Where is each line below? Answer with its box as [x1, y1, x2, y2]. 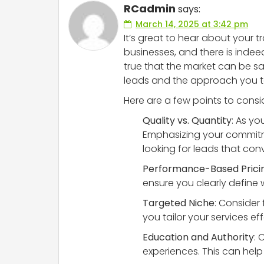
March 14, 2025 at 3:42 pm [136, 18, 248, 31]
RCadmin [124, 1, 176, 16]
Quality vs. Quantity [143, 114, 232, 128]
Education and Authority [143, 230, 254, 245]
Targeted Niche [143, 196, 214, 210]
